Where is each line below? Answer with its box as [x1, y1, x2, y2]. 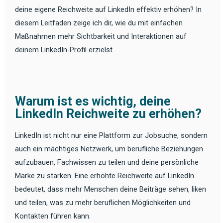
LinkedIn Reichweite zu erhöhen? [15, 107, 202, 121]
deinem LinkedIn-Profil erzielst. [15, 45, 114, 54]
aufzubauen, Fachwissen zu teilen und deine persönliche [15, 157, 199, 167]
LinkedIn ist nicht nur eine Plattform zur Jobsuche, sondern [15, 130, 208, 140]
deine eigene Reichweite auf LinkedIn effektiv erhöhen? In [15, 4, 202, 14]
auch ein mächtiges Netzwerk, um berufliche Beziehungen [15, 144, 203, 153]
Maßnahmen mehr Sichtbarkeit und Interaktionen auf [15, 31, 187, 41]
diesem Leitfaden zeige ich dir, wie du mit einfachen [15, 18, 183, 27]
